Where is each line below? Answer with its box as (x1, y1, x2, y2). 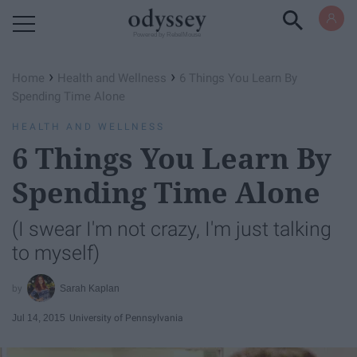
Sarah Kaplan (60, 282, 120, 294)
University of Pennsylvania (69, 312, 183, 324)
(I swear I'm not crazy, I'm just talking (12, 218, 331, 241)
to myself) (12, 241, 100, 265)
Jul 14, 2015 (12, 312, 65, 324)
